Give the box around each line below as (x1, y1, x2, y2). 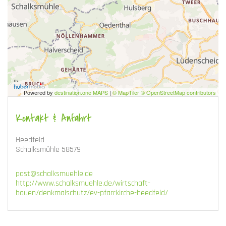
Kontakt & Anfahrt (16, 110, 91, 126)
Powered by (24, 88, 54, 96)
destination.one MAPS (54, 88, 108, 96)
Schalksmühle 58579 (16, 144, 81, 155)
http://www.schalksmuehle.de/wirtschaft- (16, 178, 150, 189)
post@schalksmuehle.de (16, 168, 93, 179)
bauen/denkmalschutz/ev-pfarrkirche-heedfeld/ (16, 187, 168, 198)
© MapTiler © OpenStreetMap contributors (112, 88, 216, 96)
